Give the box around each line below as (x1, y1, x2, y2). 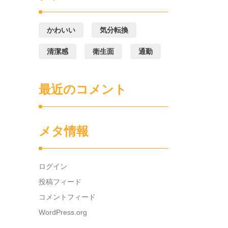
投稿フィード (39, 178, 81, 186)
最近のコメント (39, 82, 127, 96)
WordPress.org (39, 208, 87, 216)
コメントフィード (39, 193, 96, 201)
